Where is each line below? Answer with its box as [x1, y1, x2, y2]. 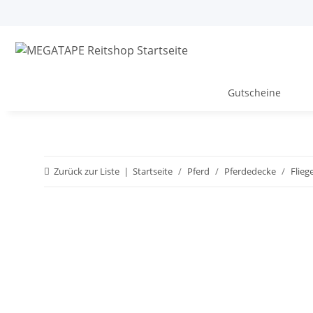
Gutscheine [228, 86, 281, 99]
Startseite [133, 165, 173, 177]
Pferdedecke [224, 165, 276, 177]
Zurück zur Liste [54, 165, 119, 177]
